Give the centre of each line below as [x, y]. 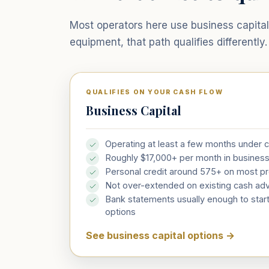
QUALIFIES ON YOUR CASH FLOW [155, 92]
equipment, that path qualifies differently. [168, 42]
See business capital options [155, 236]
